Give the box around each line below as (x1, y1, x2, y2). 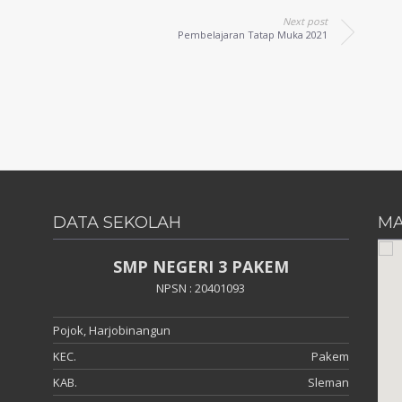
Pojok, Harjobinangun (53, 321, 171, 338)
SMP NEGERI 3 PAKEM (112, 255, 289, 277)
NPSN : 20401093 (156, 279, 246, 296)
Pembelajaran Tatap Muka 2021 (177, 27, 328, 41)
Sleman (307, 373, 349, 390)
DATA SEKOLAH (53, 212, 182, 232)
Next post (282, 13, 328, 28)
